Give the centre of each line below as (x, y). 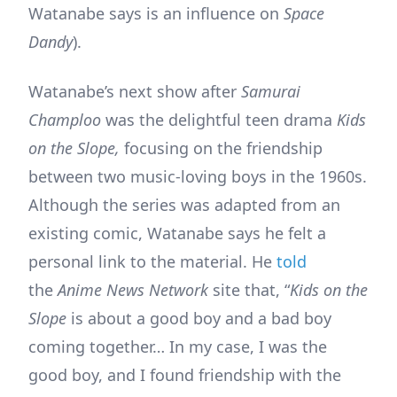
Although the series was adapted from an (184, 204)
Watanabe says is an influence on (156, 13)
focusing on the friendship (223, 148)
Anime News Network (135, 289)
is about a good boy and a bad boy (199, 318)
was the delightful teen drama (221, 119)
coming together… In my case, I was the (178, 346)
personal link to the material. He (152, 261)
